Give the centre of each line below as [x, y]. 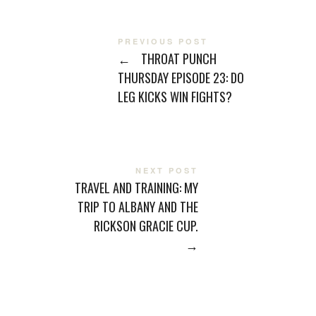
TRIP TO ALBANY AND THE [138, 206]
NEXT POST [167, 170]
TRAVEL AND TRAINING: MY [137, 187]
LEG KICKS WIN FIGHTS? [175, 96]
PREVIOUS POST [163, 41]
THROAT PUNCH [177, 58]
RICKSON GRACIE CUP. [146, 225]
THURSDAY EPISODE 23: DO [181, 77]
